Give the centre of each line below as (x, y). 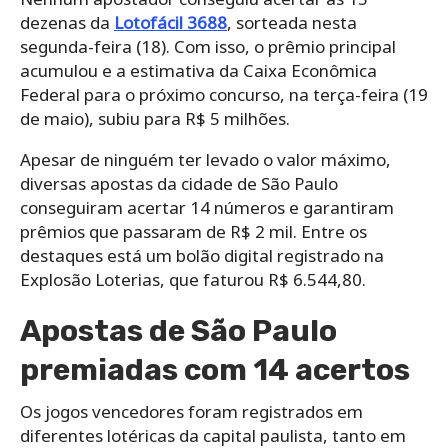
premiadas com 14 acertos (215, 369)
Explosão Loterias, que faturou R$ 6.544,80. (193, 279)
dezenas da (67, 22)
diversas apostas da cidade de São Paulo (179, 183)
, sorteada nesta (292, 22)
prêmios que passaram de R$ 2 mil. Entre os (193, 231)
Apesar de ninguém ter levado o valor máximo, (205, 159)
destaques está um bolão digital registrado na (202, 255)
